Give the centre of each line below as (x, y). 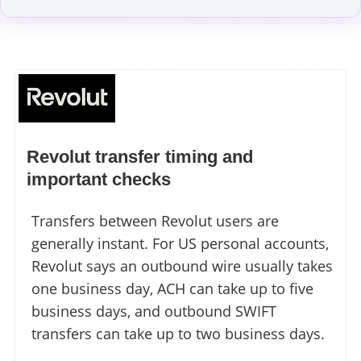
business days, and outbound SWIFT (154, 311)
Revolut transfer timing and (140, 156)
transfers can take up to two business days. (178, 333)
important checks (99, 179)
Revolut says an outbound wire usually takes (182, 266)
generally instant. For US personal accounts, (180, 243)
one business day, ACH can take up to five (172, 288)
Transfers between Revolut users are (155, 220)
